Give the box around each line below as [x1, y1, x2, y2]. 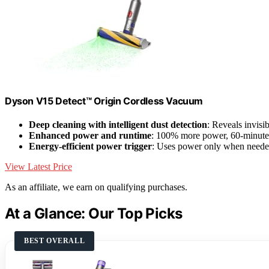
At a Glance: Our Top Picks [5, 204, 183, 222]
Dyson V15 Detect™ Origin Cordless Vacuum [5, 94, 203, 107]
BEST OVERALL [24, 236, 85, 245]
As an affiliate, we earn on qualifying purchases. [5, 181, 187, 192]
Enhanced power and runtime [29, 130, 151, 141]
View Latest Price [5, 161, 72, 172]
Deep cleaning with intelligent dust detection [29, 119, 207, 130]
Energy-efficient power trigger [29, 141, 152, 151]
